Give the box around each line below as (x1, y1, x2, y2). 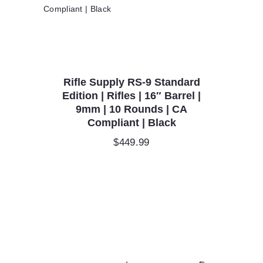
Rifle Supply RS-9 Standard (63, 76, 200, 89)
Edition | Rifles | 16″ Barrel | (62, 90, 201, 102)
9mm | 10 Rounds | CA (76, 103, 187, 116)
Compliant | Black (87, 117, 176, 129)
